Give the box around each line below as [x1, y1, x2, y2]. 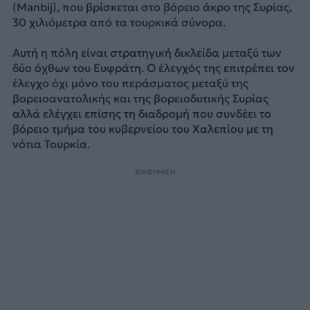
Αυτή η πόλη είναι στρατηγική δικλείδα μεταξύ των [12, 46, 282, 60]
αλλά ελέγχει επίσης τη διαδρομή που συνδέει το [12, 107, 271, 121]
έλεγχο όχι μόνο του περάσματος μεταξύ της [12, 76, 248, 91]
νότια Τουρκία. [12, 137, 90, 152]
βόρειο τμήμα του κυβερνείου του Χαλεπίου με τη [12, 122, 273, 136]
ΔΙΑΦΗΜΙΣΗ [135, 167, 175, 176]
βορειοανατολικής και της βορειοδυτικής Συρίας [12, 91, 268, 106]
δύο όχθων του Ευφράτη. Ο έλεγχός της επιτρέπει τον [12, 61, 295, 75]
